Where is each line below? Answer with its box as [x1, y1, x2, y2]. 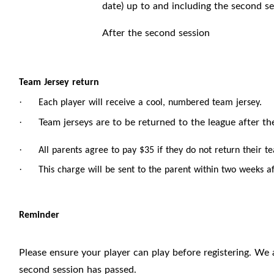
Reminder [19, 210, 59, 221]
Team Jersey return [19, 77, 99, 87]
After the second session [102, 25, 210, 39]
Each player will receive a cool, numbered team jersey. [39, 97, 262, 108]
